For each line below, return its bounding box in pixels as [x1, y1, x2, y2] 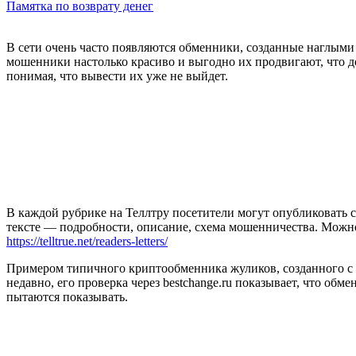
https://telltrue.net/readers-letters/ [6, 234, 168, 248]
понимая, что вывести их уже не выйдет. [6, 68, 228, 83]
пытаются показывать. [6, 289, 128, 304]
